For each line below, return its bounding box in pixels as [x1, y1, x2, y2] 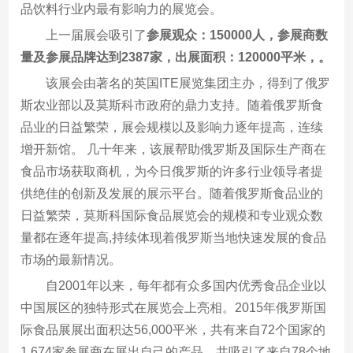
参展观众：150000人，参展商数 [147, 28, 329, 42]
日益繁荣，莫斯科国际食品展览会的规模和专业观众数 [20, 208, 324, 222]
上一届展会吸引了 [46, 28, 147, 42]
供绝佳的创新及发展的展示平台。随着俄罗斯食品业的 [20, 186, 324, 200]
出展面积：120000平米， [175, 50, 319, 64]
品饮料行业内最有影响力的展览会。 [20, 2, 223, 16]
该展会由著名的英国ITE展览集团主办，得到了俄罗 [46, 76, 331, 90]
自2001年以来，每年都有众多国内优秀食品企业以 [46, 278, 327, 292]
